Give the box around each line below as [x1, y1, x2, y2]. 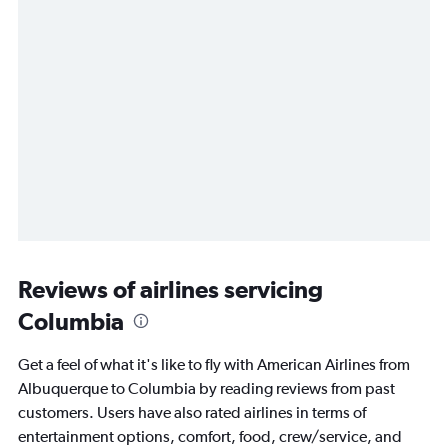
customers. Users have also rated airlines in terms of [18, 402, 366, 422]
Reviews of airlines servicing [18, 274, 323, 303]
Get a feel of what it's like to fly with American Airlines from [18, 354, 410, 374]
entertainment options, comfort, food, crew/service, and [18, 426, 402, 446]
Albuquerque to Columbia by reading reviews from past [18, 378, 395, 398]
